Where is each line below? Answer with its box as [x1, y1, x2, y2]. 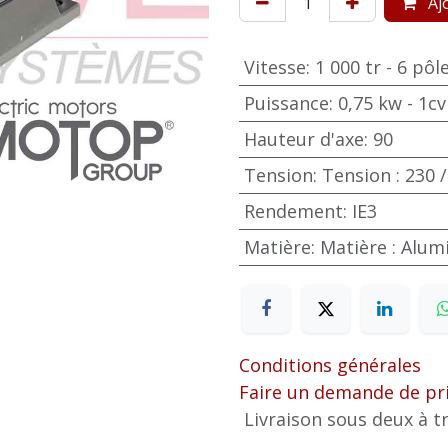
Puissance [243, 91, 329, 115]
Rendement [243, 199, 343, 223]
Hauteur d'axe [243, 127, 364, 151]
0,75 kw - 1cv [337, 91, 446, 115]
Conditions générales [239, 353, 421, 378]
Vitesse [243, 55, 306, 79]
